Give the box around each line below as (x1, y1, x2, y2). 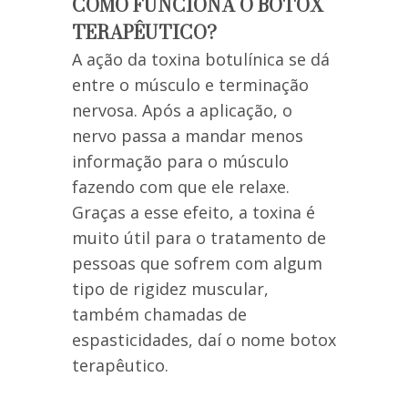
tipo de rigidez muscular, (72, 278, 269, 301)
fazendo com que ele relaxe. (72, 176, 290, 199)
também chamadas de (72, 303, 247, 326)
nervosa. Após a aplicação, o (72, 99, 292, 122)
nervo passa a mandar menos (72, 125, 303, 148)
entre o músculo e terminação (72, 74, 309, 97)
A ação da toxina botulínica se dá (72, 48, 330, 71)
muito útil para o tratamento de (72, 227, 326, 250)
